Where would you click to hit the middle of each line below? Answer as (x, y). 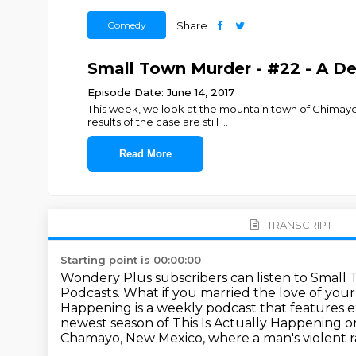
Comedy (126, 25)
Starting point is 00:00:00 (131, 260)
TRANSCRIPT (299, 224)
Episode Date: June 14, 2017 (161, 92)
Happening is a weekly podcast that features (204, 308)
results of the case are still (154, 122)
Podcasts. (92, 293)
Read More (145, 154)
